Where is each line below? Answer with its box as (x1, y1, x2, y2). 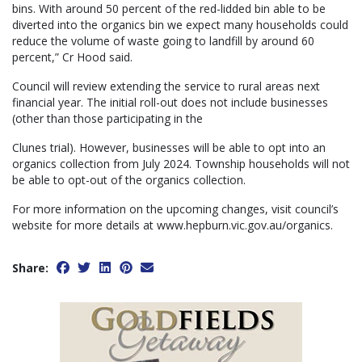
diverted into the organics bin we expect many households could (12, 17, 348, 33)
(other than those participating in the (12, 111, 203, 127)
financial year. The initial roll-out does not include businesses (12, 95, 328, 111)
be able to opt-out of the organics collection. (12, 172, 246, 188)
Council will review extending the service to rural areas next (12, 78, 320, 95)
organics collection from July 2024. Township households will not (12, 156, 350, 172)
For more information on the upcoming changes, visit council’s (12, 201, 339, 217)
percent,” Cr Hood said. (12, 49, 133, 65)
